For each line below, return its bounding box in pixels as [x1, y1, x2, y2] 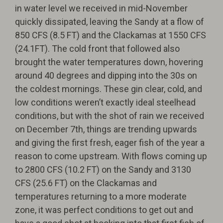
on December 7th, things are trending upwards [15, 124, 197, 134]
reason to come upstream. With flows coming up [15, 151, 207, 161]
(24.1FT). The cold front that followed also [15, 43, 180, 54]
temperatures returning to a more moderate [15, 191, 187, 202]
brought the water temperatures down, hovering [15, 57, 203, 67]
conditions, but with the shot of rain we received [15, 111, 204, 121]
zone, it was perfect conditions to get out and [15, 205, 193, 215]
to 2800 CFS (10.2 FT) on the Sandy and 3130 [15, 164, 191, 175]
